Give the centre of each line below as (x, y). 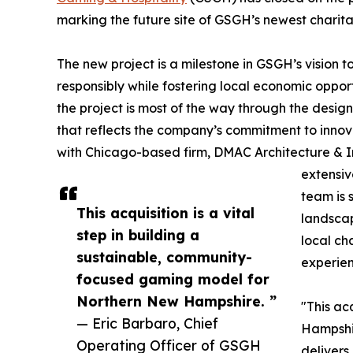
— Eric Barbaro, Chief (147, 323)
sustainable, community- (164, 256)
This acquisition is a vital (165, 212)
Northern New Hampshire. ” (176, 301)
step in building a (138, 234)
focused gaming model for (173, 279)
